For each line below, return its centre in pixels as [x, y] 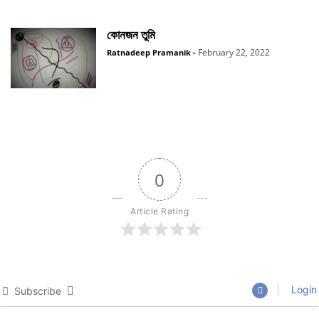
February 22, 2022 [234, 52]
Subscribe [38, 291]
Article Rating [159, 211]
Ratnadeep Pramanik [149, 52]
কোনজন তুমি [131, 35]
